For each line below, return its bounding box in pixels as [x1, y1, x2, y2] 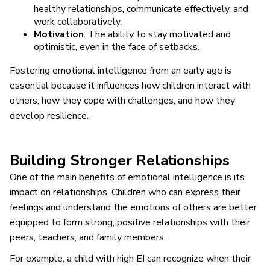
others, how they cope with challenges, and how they [10, 93, 235, 107]
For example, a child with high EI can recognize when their [10, 251, 251, 265]
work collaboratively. [34, 14, 122, 28]
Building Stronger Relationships [10, 150, 230, 170]
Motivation [34, 27, 84, 41]
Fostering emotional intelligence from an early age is [10, 63, 231, 77]
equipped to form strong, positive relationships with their [10, 215, 250, 229]
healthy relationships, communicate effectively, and [34, 2, 248, 16]
